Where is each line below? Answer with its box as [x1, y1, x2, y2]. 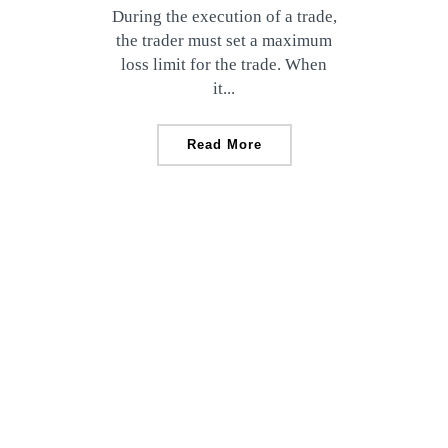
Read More [186, 137, 262, 152]
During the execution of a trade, [111, 7, 337, 26]
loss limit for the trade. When [121, 55, 327, 74]
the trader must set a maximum [116, 31, 332, 50]
